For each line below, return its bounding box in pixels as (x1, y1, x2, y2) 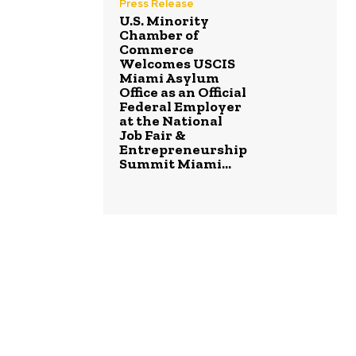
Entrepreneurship (119, 141, 247, 159)
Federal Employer (119, 98, 242, 116)
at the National (119, 112, 222, 130)
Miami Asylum (119, 69, 219, 87)
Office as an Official (119, 83, 246, 102)
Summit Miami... (119, 155, 231, 173)
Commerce (119, 41, 194, 59)
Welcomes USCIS (119, 55, 235, 73)
